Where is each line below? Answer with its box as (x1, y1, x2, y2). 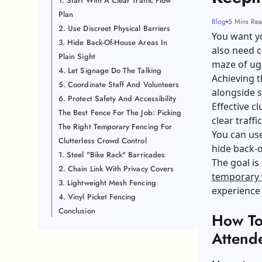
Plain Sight (58, 51, 95, 62)
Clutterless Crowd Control (58, 135, 147, 146)
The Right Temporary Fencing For (58, 121, 173, 132)
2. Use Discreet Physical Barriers (58, 23, 171, 34)
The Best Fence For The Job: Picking (58, 107, 182, 118)
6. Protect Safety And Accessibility (58, 93, 177, 104)
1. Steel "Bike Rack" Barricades (58, 149, 166, 160)
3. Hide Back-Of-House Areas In (58, 37, 167, 48)
